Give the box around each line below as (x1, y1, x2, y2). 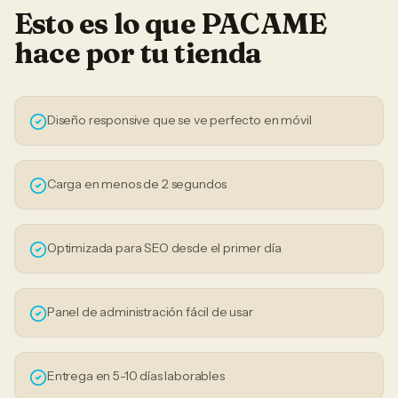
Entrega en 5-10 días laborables (47, 368, 225, 384)
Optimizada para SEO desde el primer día (47, 240, 282, 256)
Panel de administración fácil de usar (47, 304, 253, 320)
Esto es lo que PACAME (14, 6, 327, 41)
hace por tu (14, 36, 175, 70)
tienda (174, 36, 262, 70)
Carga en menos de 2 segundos (47, 176, 227, 192)
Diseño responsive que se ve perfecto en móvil (47, 112, 312, 128)
